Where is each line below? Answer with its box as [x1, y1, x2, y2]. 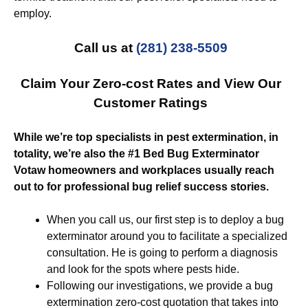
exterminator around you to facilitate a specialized [47, 230, 287, 242]
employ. [14, 8, 52, 19]
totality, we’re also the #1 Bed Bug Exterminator [14, 148, 259, 159]
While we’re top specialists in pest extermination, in [14, 131, 278, 143]
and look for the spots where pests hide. [47, 263, 239, 275]
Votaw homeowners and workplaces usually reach [14, 164, 274, 176]
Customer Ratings [93, 96, 208, 110]
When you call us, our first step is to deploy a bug [47, 214, 284, 225]
